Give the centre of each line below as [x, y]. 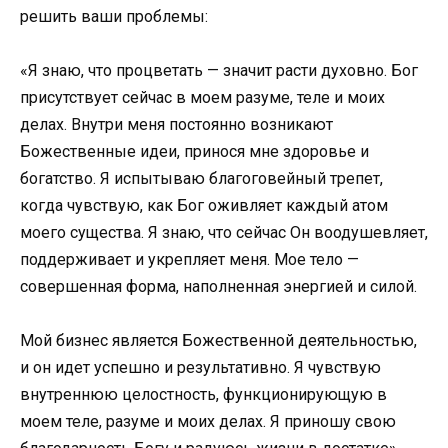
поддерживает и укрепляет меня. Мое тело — [189, 259]
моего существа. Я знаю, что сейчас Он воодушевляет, [224, 232]
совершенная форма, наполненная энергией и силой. [218, 286]
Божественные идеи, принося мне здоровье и [194, 151]
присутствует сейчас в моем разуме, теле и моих [202, 97]
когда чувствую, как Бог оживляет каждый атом [204, 205]
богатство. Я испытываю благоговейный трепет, [201, 178]
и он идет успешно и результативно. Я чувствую [200, 368]
